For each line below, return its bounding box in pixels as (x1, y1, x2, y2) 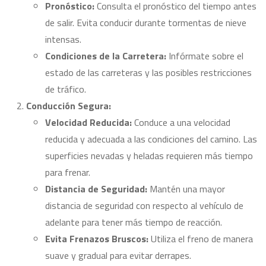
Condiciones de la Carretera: (45, 49, 166, 63)
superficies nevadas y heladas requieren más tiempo (45, 148, 253, 163)
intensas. (45, 32, 81, 46)
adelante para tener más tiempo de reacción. (45, 215, 222, 229)
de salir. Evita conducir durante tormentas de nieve (45, 15, 246, 30)
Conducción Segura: (26, 99, 111, 113)
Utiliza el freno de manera (148, 232, 253, 246)
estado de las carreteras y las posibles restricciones (45, 65, 252, 80)
